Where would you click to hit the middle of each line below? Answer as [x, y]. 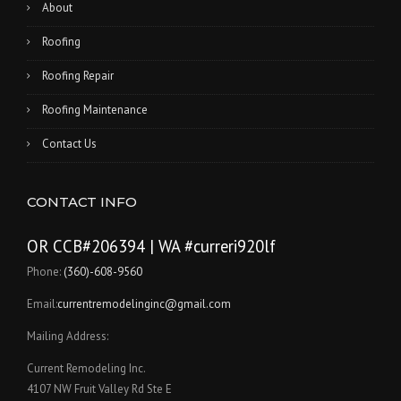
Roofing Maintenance [95, 110]
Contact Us [69, 144]
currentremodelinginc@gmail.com [144, 304]
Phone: [45, 272]
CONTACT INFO [82, 202]
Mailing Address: [68, 337]
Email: [42, 304]
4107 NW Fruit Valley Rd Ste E [99, 389]
